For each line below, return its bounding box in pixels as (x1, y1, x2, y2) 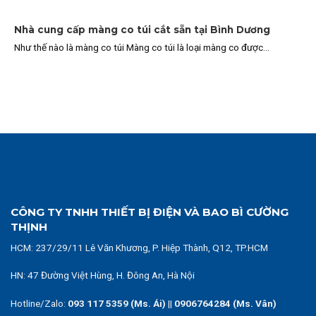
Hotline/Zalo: (11, 298, 66, 310)
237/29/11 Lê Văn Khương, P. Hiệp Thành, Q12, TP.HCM (35, 241, 268, 253)
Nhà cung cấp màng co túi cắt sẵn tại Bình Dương (14, 23, 270, 35)
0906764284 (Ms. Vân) (174, 298, 276, 310)
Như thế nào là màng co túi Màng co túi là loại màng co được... (14, 42, 269, 54)
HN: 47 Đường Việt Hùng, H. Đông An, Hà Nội (11, 269, 195, 281)
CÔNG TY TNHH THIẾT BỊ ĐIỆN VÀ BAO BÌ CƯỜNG (11, 205, 288, 219)
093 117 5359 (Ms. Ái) (66, 298, 166, 310)
